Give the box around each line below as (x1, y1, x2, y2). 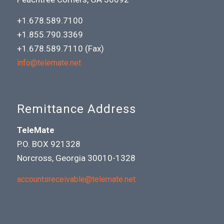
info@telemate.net (16, 58, 81, 68)
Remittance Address (16, 102, 136, 116)
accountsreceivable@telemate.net (16, 174, 135, 184)
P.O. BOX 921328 (16, 138, 80, 149)
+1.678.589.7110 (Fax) (16, 43, 104, 54)
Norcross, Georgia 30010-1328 (16, 152, 135, 163)
